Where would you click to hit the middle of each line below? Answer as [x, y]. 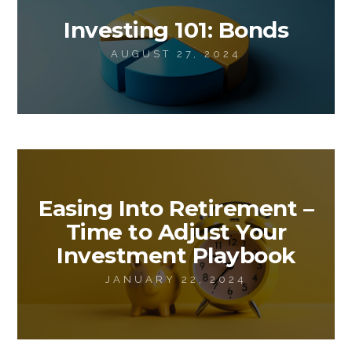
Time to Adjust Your [176, 232]
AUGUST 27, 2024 [176, 54]
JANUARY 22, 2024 [176, 279]
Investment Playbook [176, 255]
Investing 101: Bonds [176, 30]
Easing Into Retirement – [176, 208]
